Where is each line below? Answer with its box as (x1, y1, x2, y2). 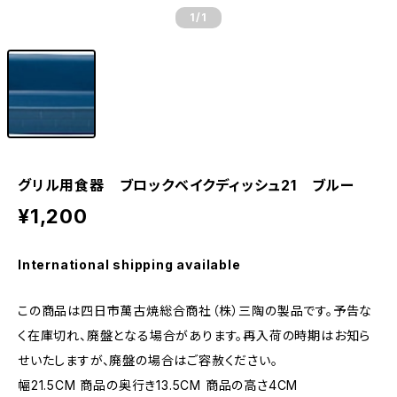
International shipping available (18, 257, 241, 272)
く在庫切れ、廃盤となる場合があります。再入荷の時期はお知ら (18, 328, 371, 343)
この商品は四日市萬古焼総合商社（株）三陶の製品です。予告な (18, 303, 373, 318)
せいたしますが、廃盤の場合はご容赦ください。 (18, 353, 278, 368)
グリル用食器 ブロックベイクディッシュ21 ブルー (18, 176, 354, 194)
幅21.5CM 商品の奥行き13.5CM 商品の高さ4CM (18, 378, 299, 393)
